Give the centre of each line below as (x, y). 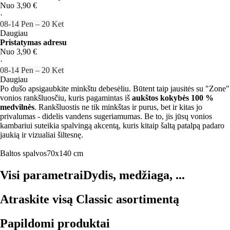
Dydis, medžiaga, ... (134, 175)
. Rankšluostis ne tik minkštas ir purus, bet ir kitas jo (118, 107)
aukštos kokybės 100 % (173, 98)
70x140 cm (65, 153)
